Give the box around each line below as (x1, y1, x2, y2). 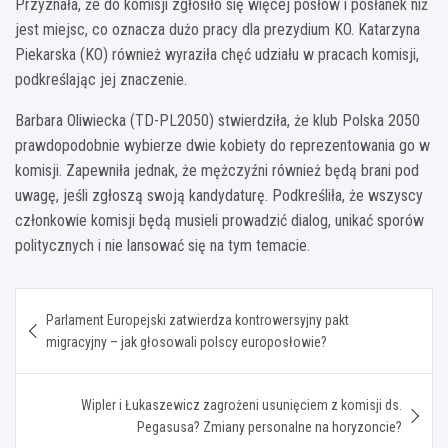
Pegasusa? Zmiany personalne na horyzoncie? (137, 419, 402, 436)
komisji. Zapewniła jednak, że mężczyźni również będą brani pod (15, 161, 419, 181)
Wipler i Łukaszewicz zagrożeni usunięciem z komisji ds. (81, 397, 402, 414)
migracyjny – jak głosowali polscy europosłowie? (46, 334, 327, 351)
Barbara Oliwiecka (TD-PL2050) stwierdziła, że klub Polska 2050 (15, 111, 420, 131)
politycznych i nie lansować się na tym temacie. (15, 236, 310, 256)
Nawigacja (14, 288, 141, 318)
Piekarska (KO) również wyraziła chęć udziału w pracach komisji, (15, 45, 419, 65)
